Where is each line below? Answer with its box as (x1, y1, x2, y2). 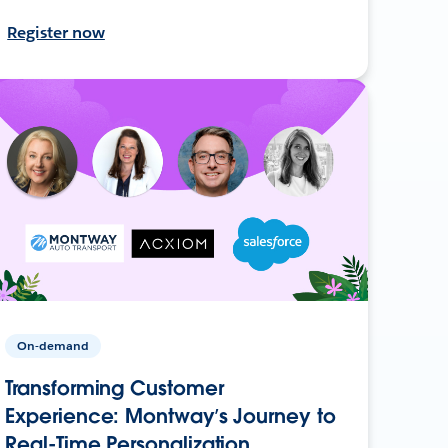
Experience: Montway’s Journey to (5, 402, 336, 429)
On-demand (17, 336, 90, 354)
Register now (7, 21, 105, 43)
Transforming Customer (5, 374, 224, 401)
